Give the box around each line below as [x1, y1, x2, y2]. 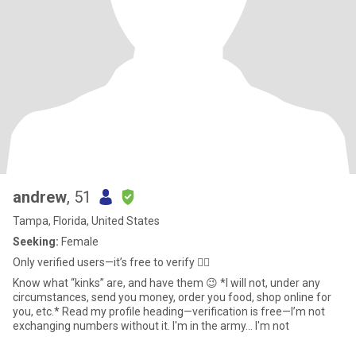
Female [59, 235, 99, 248]
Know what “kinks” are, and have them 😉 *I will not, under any [13, 277, 220, 289]
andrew [13, 188, 67, 207]
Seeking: [13, 235, 59, 248]
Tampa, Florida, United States [13, 215, 160, 227]
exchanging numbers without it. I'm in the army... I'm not [172, 319, 289, 332]
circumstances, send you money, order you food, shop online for [13, 291, 331, 304]
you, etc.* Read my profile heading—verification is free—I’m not [13, 305, 62, 318]
